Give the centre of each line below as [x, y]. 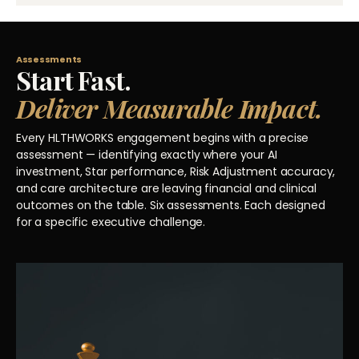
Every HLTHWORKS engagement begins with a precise [163, 137]
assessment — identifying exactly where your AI [147, 154]
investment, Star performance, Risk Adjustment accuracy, [176, 171]
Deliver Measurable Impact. [169, 107]
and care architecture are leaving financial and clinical [167, 188]
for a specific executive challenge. [111, 222]
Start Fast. [74, 79]
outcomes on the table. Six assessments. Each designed [171, 205]
